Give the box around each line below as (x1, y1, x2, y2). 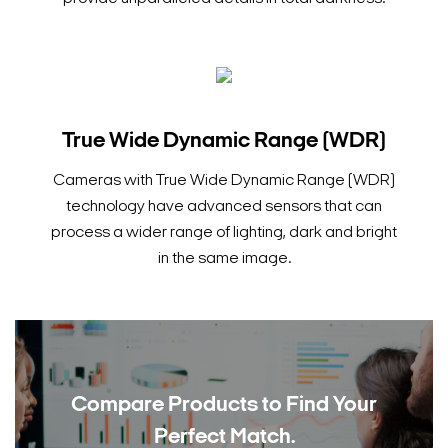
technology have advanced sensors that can (66, 199, 382, 216)
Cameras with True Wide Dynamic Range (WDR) (53, 173, 395, 190)
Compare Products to (71, 394, 282, 418)
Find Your (282, 394, 377, 418)
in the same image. (157, 251, 291, 268)
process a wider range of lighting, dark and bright (51, 225, 397, 242)
